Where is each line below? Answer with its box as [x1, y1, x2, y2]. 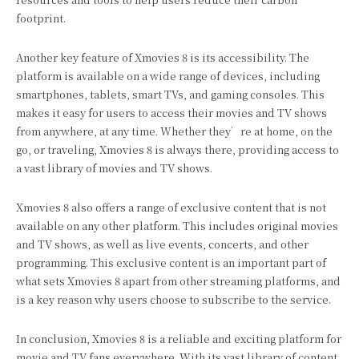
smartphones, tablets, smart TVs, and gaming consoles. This [16, 87, 325, 102]
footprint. [16, 10, 66, 26]
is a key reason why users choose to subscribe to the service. [16, 292, 331, 307]
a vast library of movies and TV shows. [16, 160, 212, 175]
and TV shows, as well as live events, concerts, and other [16, 236, 309, 252]
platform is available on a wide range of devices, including [16, 68, 320, 83]
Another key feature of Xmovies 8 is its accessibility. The [16, 50, 309, 65]
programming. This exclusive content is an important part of [16, 255, 326, 270]
